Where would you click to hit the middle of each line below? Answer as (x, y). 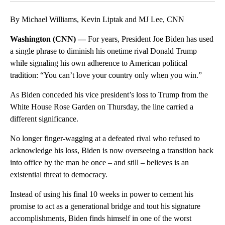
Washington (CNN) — (49, 39)
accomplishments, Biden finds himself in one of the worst (101, 218)
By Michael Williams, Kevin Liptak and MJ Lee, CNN (97, 19)
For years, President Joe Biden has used (151, 39)
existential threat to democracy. (59, 174)
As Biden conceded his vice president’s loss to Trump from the (109, 94)
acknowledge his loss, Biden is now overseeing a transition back (112, 150)
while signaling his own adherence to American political (99, 63)
